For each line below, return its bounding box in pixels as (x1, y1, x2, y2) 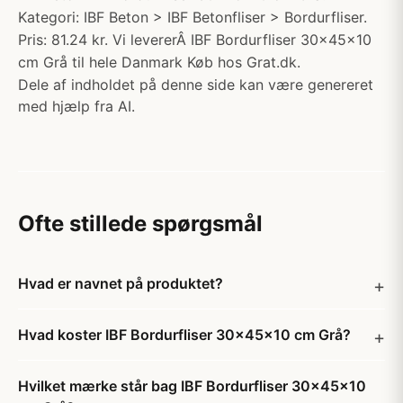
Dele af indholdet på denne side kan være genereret (18, 76, 373, 94)
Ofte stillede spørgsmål (18, 210, 263, 237)
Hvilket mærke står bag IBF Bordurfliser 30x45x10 (18, 377, 366, 395)
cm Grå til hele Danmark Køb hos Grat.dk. (18, 53, 300, 71)
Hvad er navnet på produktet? (18, 274, 223, 292)
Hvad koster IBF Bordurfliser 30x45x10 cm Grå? (18, 326, 351, 344)
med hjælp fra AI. (18, 97, 135, 115)
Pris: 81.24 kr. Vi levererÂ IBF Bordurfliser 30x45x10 (18, 31, 372, 49)
